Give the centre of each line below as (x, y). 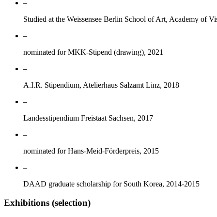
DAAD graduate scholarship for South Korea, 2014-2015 (111, 184)
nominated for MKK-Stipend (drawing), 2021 (93, 52)
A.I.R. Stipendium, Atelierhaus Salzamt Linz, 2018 (101, 85)
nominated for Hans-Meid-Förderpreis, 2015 (91, 151)
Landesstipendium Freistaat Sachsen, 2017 (88, 118)
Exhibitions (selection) (47, 202)
